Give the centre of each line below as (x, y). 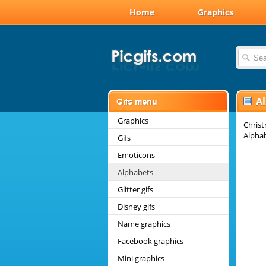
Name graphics (144, 224)
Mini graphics (141, 258)
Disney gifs (136, 207)
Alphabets (135, 172)
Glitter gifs (135, 189)
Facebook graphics (151, 241)
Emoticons (136, 155)
